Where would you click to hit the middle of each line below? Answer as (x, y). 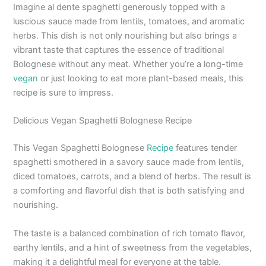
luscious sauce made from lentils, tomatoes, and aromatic (129, 22)
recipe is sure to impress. (64, 93)
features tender (205, 148)
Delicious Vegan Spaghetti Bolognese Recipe (103, 121)
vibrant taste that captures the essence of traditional (119, 50)
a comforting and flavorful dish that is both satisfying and (129, 191)
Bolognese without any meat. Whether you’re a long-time (128, 64)
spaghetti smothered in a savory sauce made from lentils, (129, 162)
